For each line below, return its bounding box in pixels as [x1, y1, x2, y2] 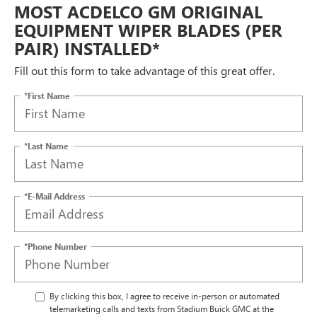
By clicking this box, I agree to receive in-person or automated [50, 289, 279, 301]
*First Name [24, 89, 70, 101]
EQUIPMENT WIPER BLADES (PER [14, 18, 282, 41]
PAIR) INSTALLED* [14, 36, 160, 59]
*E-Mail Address [24, 190, 85, 202]
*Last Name [24, 139, 69, 151]
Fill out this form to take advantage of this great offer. [14, 62, 275, 78]
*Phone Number [24, 240, 87, 252]
